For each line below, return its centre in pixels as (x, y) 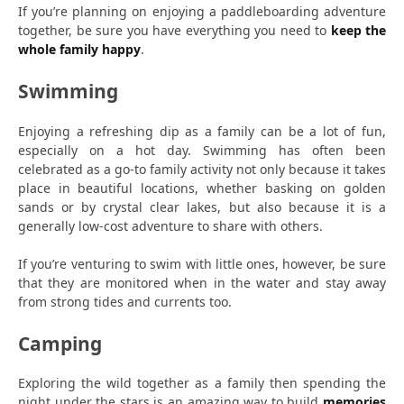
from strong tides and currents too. (125, 301)
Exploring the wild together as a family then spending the (202, 383)
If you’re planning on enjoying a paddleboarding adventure (202, 12)
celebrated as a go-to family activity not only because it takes (202, 169)
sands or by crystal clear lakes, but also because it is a (202, 207)
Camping (60, 343)
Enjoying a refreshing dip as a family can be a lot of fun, (202, 131)
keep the (358, 31)
